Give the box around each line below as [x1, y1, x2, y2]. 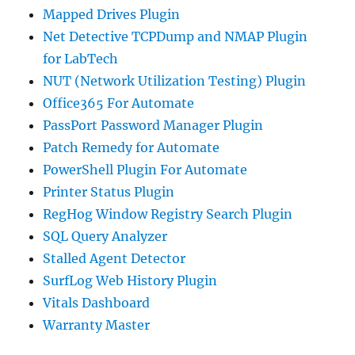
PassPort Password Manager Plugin [43, 116, 264, 133]
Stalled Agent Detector [43, 250, 186, 266]
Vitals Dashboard [43, 294, 151, 311]
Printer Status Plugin [43, 183, 175, 200]
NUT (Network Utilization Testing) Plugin [43, 72, 307, 89]
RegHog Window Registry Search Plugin [43, 205, 293, 222]
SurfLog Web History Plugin [43, 272, 218, 288]
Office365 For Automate [43, 94, 195, 111]
